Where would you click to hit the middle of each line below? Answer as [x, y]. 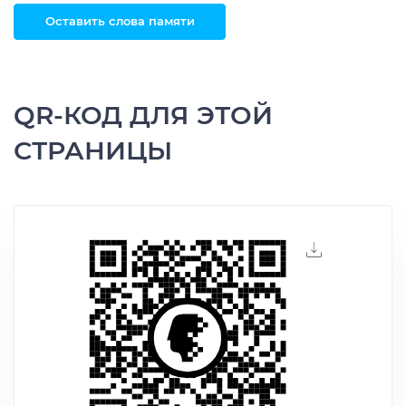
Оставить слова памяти [120, 22]
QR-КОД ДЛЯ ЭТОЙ [143, 115]
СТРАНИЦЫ [93, 150]
